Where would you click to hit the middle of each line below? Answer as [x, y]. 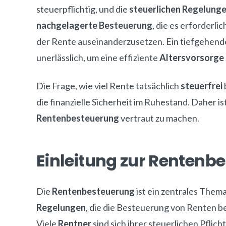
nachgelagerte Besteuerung [94, 25]
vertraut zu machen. [159, 118]
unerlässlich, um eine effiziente [98, 58]
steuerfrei [202, 86]
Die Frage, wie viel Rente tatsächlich [108, 86]
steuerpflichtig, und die [83, 9]
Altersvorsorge [192, 58]
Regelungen [61, 207]
